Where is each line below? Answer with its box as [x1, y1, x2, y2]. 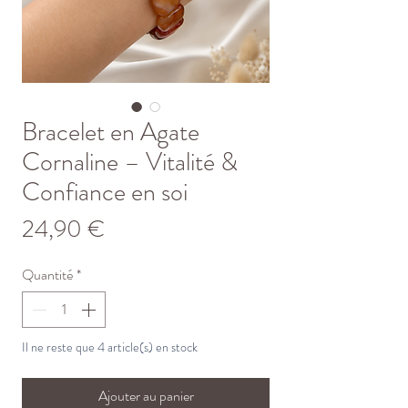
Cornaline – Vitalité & [22, 143, 238, 180]
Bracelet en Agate [22, 113, 199, 150]
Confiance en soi [22, 173, 188, 210]
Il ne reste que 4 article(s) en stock [22, 337, 198, 356]
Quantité [22, 263, 73, 285]
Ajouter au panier [97, 384, 194, 406]
